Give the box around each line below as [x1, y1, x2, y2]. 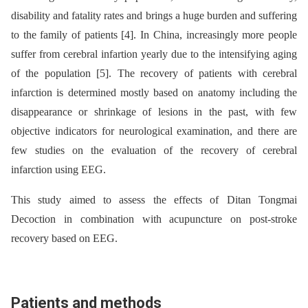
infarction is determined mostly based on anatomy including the [11, 87, 297, 98]
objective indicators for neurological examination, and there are [11, 125, 297, 137]
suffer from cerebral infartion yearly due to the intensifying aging [11, 48, 297, 60]
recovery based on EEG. [11, 232, 118, 244]
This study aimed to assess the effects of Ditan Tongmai [11, 194, 297, 206]
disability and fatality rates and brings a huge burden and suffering [11, 10, 297, 21]
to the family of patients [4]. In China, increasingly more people [11, 29, 297, 41]
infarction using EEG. [11, 164, 106, 175]
